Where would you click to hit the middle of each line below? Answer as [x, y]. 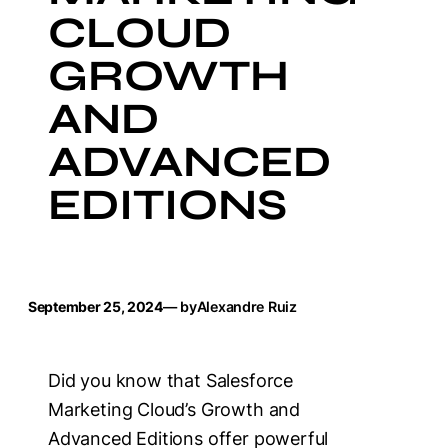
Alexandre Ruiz [246, 307]
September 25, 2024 [95, 307]
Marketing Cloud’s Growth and [174, 409]
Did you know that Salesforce [170, 380]
